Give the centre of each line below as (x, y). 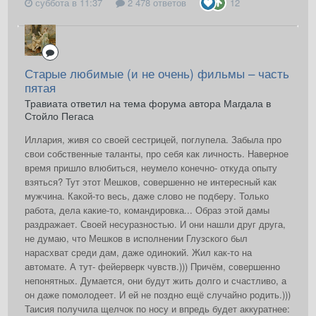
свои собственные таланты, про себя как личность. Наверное (157, 154)
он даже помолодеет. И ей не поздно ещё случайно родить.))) (158, 295)
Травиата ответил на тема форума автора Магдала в (148, 103)
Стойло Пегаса (59, 116)
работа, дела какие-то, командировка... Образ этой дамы (147, 210)
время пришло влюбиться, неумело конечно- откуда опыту (151, 168)
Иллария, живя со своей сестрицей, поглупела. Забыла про (153, 140)
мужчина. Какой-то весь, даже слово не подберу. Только (147, 196)
